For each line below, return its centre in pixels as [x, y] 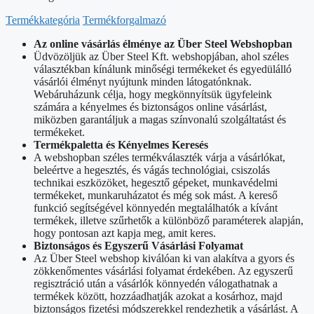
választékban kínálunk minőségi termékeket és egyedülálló [163, 69]
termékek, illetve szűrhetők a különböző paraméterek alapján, [169, 220]
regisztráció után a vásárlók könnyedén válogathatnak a [156, 283]
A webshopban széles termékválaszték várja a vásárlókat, [159, 157]
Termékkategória [43, 20]
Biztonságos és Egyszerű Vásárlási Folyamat [138, 245]
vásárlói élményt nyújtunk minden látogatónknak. [143, 81]
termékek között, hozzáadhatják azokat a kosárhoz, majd [158, 296]
